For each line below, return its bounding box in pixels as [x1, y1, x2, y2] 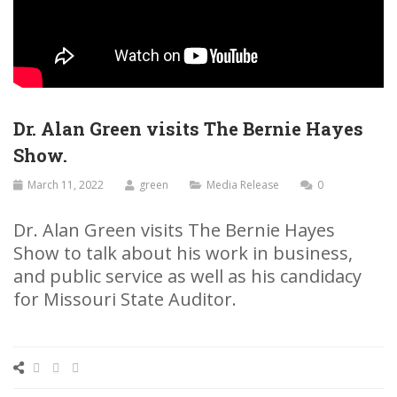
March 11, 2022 [27, 176, 104, 192]
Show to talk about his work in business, [13, 240, 353, 265]
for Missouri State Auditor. [13, 286, 237, 311]
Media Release [206, 176, 279, 192]
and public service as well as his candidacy [13, 263, 362, 288]
